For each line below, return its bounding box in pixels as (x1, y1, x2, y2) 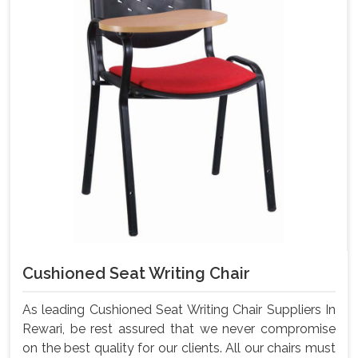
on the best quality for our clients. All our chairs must (22, 340, 336, 356)
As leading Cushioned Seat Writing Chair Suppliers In (22, 301, 336, 317)
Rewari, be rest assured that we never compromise (22, 320, 336, 336)
